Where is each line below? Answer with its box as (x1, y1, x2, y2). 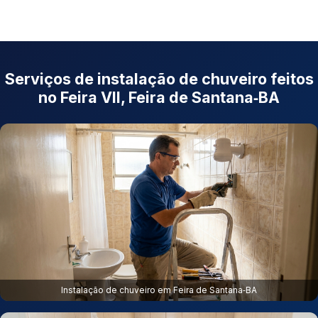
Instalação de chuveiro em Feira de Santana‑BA (61, 285, 257, 296)
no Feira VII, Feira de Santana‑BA (38, 88, 280, 107)
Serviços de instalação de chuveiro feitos (4, 70, 314, 89)
